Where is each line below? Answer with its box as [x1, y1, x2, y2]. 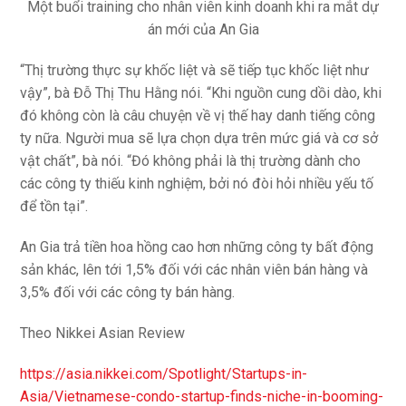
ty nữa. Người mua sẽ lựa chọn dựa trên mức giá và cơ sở [20, 130, 379, 148]
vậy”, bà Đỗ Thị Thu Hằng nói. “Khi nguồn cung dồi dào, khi [20, 84, 382, 102]
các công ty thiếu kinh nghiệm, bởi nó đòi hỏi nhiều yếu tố [20, 175, 374, 193]
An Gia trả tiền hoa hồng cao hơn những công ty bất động [20, 238, 374, 256]
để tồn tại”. [20, 198, 89, 216]
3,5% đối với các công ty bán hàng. [20, 284, 236, 302]
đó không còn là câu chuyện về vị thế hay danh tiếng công [20, 107, 376, 125]
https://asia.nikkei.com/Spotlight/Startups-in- [20, 365, 308, 383]
